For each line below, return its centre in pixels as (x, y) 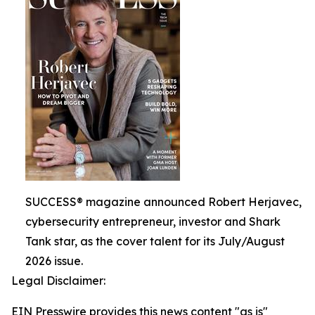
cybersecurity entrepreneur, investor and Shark (153, 221)
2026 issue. (54, 261)
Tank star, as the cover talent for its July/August (155, 241)
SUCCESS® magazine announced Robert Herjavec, (163, 202)
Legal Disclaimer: (58, 281)
